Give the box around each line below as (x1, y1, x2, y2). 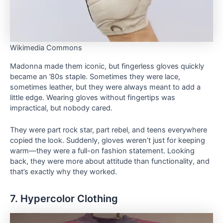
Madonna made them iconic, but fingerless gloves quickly (10, 61, 204, 71)
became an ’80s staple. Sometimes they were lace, (10, 72, 180, 81)
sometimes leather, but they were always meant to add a (10, 82, 201, 92)
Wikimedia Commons (10, 43, 82, 53)
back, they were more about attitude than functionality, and (10, 157, 210, 166)
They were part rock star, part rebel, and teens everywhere (10, 125, 207, 135)
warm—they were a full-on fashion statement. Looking (10, 146, 195, 156)
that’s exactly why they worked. (10, 167, 117, 177)
